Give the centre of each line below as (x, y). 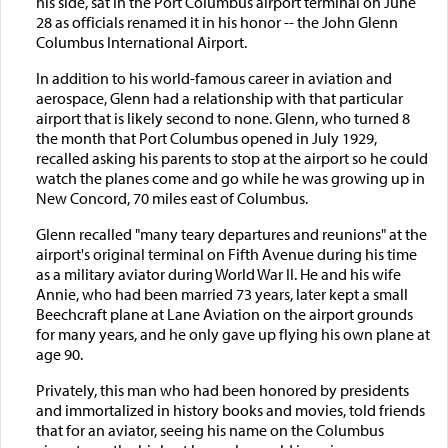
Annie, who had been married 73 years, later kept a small (221, 294)
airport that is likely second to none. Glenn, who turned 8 (222, 118)
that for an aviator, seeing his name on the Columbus (209, 430)
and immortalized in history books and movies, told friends (230, 410)
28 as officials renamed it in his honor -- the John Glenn (216, 22)
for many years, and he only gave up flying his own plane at (232, 334)
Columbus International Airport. (141, 42)
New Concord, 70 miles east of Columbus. (171, 198)
